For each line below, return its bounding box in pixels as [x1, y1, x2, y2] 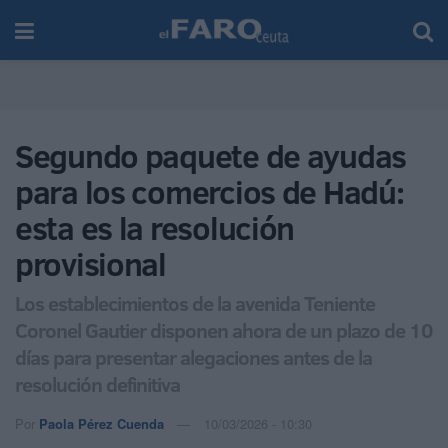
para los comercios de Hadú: [15, 170, 404, 214]
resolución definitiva [15, 369, 180, 398]
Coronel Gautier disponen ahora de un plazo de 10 [15, 315, 433, 344]
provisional [15, 242, 166, 286]
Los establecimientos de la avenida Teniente [15, 288, 375, 317]
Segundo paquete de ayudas [15, 134, 406, 178]
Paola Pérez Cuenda [39, 413, 164, 433]
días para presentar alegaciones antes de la [15, 342, 372, 371]
